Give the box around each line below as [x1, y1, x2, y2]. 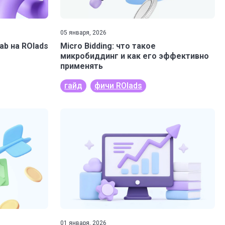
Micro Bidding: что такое [60, 41, 156, 51]
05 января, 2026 [60, 29, 106, 36]
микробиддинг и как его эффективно [60, 51, 209, 61]
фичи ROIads [94, 81, 142, 90]
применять [60, 61, 103, 71]
